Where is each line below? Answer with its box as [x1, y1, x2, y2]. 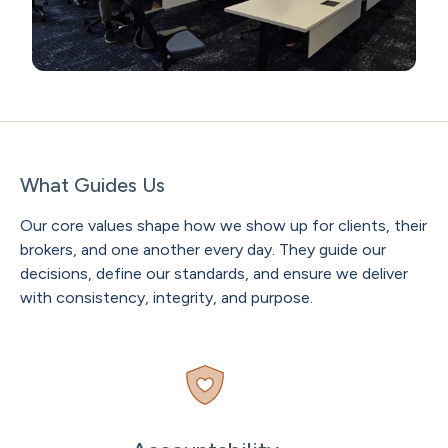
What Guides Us [20, 173, 165, 198]
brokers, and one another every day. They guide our [20, 240, 386, 260]
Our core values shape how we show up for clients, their [20, 216, 427, 236]
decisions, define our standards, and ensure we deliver [20, 264, 408, 284]
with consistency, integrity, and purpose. [20, 288, 317, 308]
